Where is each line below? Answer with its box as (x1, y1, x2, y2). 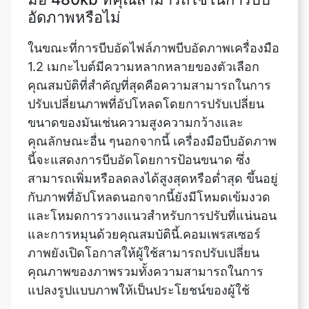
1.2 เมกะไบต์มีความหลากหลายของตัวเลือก (28, 18, 259, 33)
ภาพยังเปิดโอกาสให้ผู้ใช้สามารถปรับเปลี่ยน (28, 204, 259, 219)
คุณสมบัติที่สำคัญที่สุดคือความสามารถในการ (28, 37, 271, 52)
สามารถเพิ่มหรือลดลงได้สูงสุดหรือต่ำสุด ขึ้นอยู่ (28, 130, 278, 145)
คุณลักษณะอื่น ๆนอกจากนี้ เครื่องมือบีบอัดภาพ (28, 92, 277, 108)
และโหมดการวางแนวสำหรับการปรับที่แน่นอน (28, 167, 277, 182)
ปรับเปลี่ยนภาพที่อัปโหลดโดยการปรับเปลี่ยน (28, 55, 264, 70)
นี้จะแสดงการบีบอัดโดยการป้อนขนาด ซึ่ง (28, 111, 250, 126)
